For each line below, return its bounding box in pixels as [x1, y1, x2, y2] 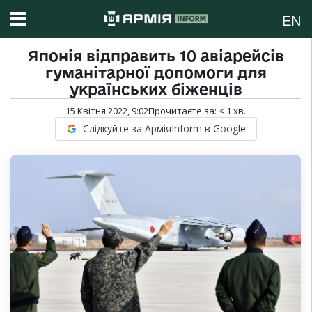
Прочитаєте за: [148, 104, 219, 118]
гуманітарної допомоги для [45, 64, 267, 81]
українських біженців [69, 81, 242, 98]
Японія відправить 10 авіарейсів [27, 47, 284, 65]
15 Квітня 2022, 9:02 [65, 104, 148, 118]
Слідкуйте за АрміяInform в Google [82, 122, 246, 136]
